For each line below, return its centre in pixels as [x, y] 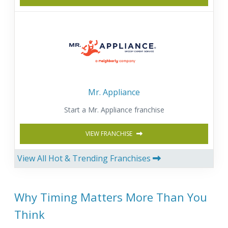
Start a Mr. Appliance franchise [114, 109]
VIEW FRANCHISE [110, 133]
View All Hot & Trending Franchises [85, 158]
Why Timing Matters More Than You [111, 197]
